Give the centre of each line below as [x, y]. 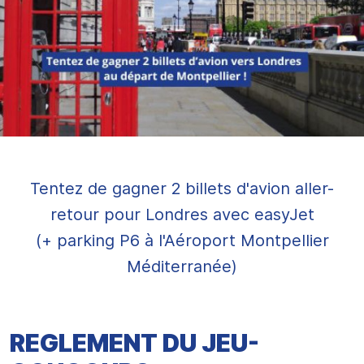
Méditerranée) [182, 266]
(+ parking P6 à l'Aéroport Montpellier [182, 240]
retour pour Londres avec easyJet [182, 214]
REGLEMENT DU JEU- [134, 343]
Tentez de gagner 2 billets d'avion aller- [182, 188]
